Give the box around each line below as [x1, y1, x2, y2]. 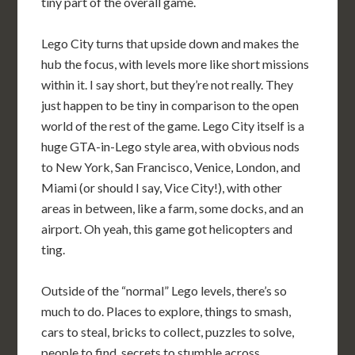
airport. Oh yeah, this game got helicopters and [41, 221, 293, 236]
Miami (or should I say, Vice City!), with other [41, 180, 283, 195]
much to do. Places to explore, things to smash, [41, 303, 292, 319]
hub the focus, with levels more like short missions [41, 56, 310, 71]
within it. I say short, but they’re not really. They [41, 77, 294, 92]
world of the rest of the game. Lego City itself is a [41, 118, 305, 133]
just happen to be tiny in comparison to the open [41, 97, 300, 113]
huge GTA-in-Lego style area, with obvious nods [41, 139, 300, 154]
